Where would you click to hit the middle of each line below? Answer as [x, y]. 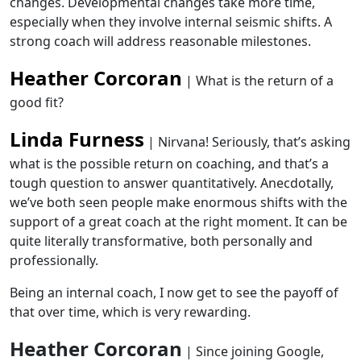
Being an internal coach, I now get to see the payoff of [174, 293]
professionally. [54, 260]
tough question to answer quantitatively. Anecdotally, [172, 183]
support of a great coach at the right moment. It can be [178, 222]
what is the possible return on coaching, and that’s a [169, 164]
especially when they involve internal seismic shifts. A [171, 22]
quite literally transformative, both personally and [161, 241]
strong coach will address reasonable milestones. [160, 41]
